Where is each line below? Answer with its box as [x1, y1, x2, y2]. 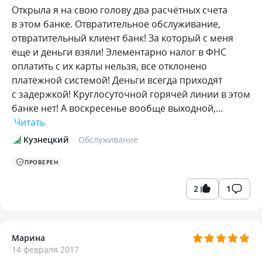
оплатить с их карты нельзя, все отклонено [12, 60, 207, 73]
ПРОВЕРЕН [25, 158, 58, 166]
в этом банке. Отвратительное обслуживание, [12, 18, 220, 30]
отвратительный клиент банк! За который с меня [12, 32, 233, 44]
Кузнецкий [23, 134, 69, 145]
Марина [12, 232, 45, 243]
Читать [14, 116, 45, 129]
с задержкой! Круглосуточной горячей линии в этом [12, 88, 250, 101]
